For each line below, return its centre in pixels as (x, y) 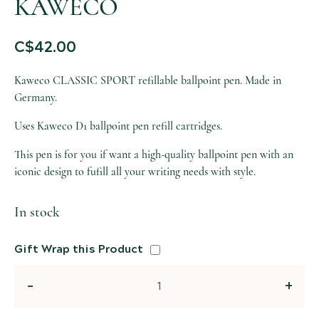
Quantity (39, 294)
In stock (37, 213)
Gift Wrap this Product (79, 250)
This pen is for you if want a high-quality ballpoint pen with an (154, 155)
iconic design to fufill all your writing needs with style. (135, 172)
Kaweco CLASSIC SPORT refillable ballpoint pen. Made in (148, 81)
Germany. (36, 98)
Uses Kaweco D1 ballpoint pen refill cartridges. (118, 126)
